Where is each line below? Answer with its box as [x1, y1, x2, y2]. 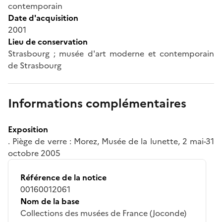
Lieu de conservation [8, 35, 88, 48]
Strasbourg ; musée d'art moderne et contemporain [8, 47, 214, 59]
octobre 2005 [8, 147, 60, 159]
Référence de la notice [20, 171, 107, 183]
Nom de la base [20, 195, 79, 207]
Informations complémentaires [8, 94, 186, 112]
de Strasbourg [8, 59, 61, 71]
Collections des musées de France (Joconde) [20, 207, 186, 219]
